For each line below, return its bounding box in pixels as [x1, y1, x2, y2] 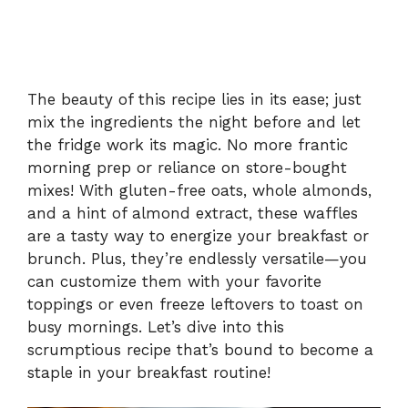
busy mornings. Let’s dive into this [27, 317, 284, 336]
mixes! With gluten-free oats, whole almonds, [27, 180, 372, 199]
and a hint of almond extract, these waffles [27, 203, 358, 222]
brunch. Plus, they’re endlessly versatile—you [27, 249, 367, 268]
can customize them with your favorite [27, 271, 321, 291]
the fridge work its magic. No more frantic [27, 135, 348, 154]
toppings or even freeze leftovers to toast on [27, 294, 363, 313]
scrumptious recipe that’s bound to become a [27, 340, 373, 359]
